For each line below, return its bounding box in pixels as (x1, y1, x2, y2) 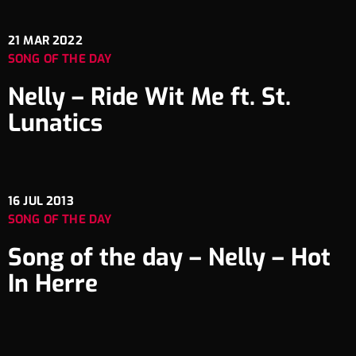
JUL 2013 (23, 192, 74, 209)
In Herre (8, 267, 98, 300)
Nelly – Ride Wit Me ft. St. (8, 80, 291, 113)
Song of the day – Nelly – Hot (8, 241, 331, 273)
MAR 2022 (23, 32, 83, 48)
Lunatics (8, 106, 103, 139)
